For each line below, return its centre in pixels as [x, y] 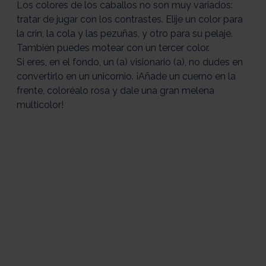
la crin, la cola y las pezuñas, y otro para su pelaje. [125, 34]
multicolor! [40, 105]
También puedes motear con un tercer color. [113, 48]
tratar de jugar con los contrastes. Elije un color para [130, 20]
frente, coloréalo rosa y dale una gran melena [115, 91]
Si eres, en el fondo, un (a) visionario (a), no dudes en [130, 62]
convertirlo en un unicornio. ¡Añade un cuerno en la [126, 77]
